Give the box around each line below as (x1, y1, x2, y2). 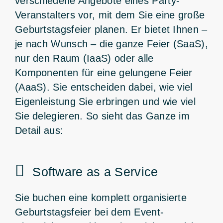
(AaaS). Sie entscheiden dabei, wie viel (14, 81, 193, 93)
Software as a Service (32, 164, 158, 179)
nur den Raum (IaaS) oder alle (14, 52, 154, 64)
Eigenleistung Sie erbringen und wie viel (14, 96, 196, 107)
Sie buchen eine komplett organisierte (14, 192, 187, 203)
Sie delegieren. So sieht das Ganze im (14, 110, 190, 121)
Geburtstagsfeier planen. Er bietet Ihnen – (14, 23, 208, 35)
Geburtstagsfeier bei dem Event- (14, 206, 164, 218)
